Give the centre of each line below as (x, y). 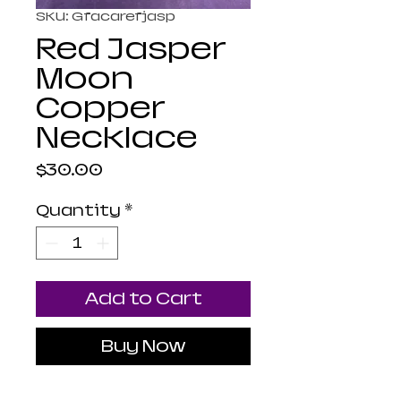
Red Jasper (131, 49)
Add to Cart (143, 299)
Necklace (117, 138)
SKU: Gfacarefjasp (106, 17)
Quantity (78, 211)
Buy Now (143, 346)
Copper (101, 108)
